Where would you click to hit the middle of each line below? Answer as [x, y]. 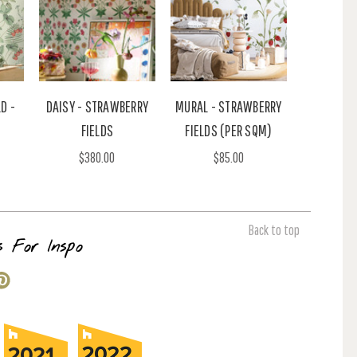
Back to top [274, 229]
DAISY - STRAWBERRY [97, 106]
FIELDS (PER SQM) [229, 130]
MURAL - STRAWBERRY [229, 106]
